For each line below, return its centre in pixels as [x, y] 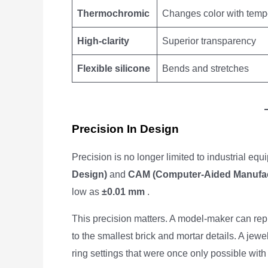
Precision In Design [125, 129]
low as [87, 192]
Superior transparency [209, 41]
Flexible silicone [114, 68]
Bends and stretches [205, 68]
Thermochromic [113, 13]
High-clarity [103, 41]
